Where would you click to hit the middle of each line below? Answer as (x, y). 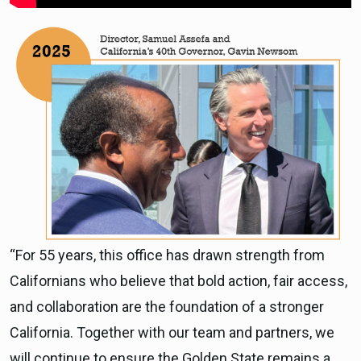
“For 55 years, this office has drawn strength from (167, 255)
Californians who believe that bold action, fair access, (178, 281)
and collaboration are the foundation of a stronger (167, 307)
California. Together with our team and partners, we (172, 333)
